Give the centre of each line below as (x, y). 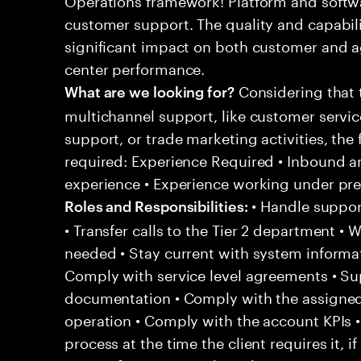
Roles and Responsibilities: (156, 205)
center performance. (135, 67)
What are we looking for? (149, 91)
